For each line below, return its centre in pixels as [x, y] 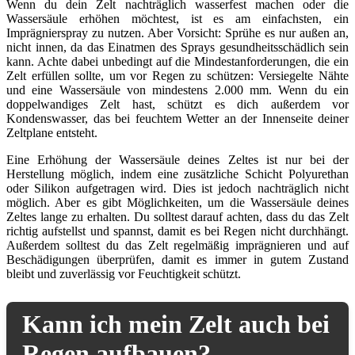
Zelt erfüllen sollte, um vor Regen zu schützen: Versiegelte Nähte [177, 75]
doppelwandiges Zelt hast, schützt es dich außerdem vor [177, 104]
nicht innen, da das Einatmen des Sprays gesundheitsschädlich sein [177, 47]
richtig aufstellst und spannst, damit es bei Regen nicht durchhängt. [177, 231]
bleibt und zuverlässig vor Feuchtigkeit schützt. [124, 273]
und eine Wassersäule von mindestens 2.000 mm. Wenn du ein [177, 90]
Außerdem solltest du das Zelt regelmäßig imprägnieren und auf [177, 245]
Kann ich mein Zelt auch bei [176, 324]
